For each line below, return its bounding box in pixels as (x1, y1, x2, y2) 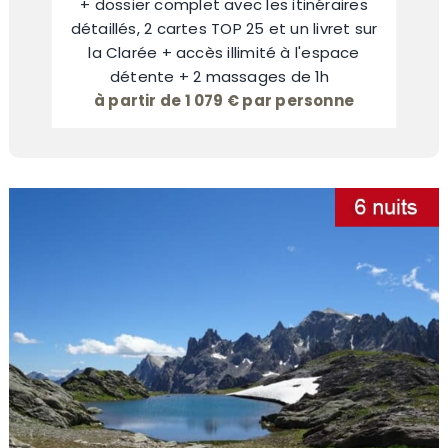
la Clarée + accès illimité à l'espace (88, 41, 360, 63)
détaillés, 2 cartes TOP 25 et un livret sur (70, 17, 378, 39)
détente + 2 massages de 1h (109, 65, 339, 87)
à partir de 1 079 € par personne (93, 89, 355, 111)
